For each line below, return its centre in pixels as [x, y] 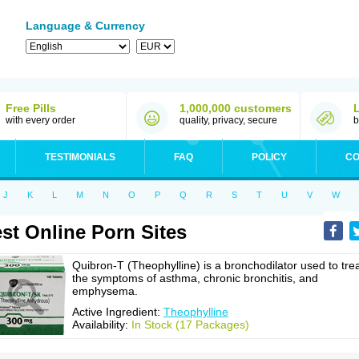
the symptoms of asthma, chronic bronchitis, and [195, 278]
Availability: [102, 325]
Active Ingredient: [118, 312]
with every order [40, 120]
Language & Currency [85, 26]
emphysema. [105, 291]
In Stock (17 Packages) [190, 325]
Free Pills [31, 108]
